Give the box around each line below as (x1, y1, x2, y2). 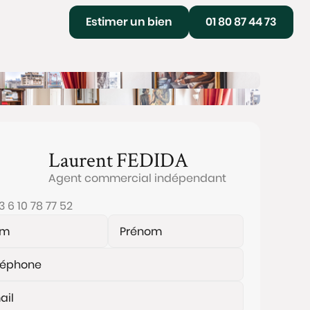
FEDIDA (116, 146, 188, 173)
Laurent (48, 146, 113, 173)
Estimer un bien (86, 14, 172, 30)
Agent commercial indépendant (48, 170, 226, 186)
